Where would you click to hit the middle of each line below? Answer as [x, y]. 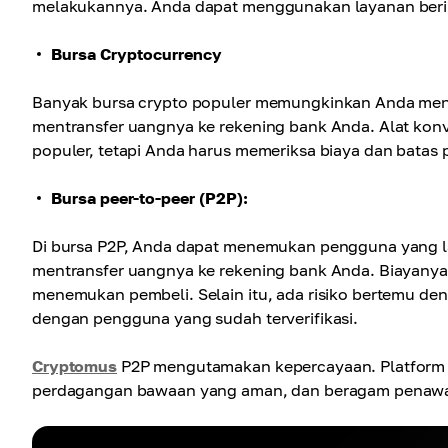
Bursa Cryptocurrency [136, 54]
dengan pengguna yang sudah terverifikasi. [195, 318]
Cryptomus [74, 366]
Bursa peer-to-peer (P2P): [149, 198]
